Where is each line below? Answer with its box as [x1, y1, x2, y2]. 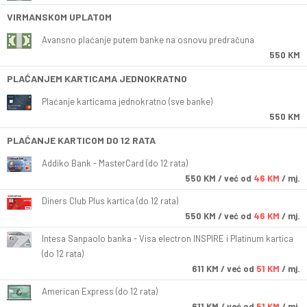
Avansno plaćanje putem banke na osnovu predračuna [42, 34, 254, 46]
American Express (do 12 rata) [42, 286, 158, 297]
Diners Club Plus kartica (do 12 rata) [42, 195, 178, 207]
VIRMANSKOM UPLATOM [7, 11, 112, 23]
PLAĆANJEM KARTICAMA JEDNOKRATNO [7, 73, 187, 85]
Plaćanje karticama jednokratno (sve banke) [42, 96, 212, 108]
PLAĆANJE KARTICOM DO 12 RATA [7, 134, 156, 147]
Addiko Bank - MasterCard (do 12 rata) [42, 158, 188, 169]
